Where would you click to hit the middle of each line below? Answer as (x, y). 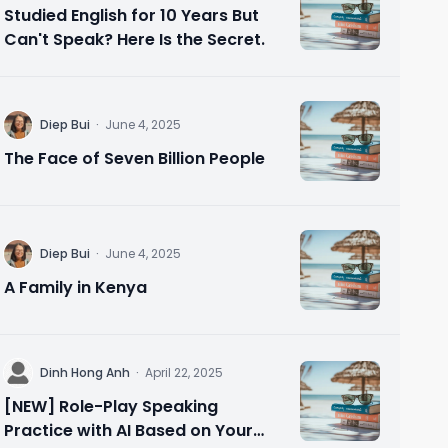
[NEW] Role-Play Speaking (111, 406)
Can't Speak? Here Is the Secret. (134, 39)
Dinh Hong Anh (85, 372)
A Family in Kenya (75, 287)
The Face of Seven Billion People (134, 158)
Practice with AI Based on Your (128, 430)
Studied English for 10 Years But (131, 15)
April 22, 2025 (184, 372)
